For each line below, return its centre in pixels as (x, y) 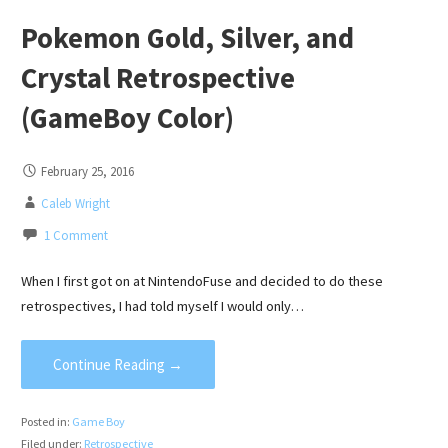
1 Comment (75, 236)
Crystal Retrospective (157, 78)
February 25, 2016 (87, 172)
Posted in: (46, 421)
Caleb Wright (75, 204)
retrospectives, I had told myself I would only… (162, 305)
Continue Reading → (117, 365)
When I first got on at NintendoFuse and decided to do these (201, 280)
